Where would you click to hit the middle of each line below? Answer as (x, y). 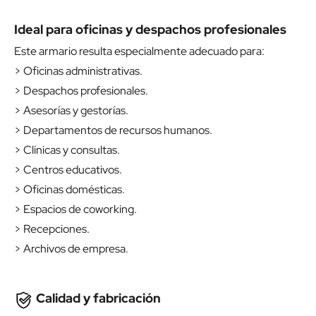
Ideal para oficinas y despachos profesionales (150, 30)
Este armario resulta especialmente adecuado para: (139, 51)
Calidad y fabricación (97, 298)
